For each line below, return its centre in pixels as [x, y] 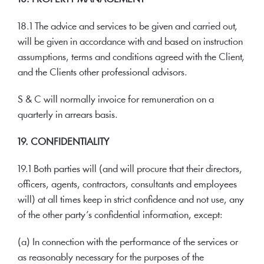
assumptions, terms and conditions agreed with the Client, [131, 57]
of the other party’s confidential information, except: [120, 215]
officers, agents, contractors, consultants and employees [127, 185]
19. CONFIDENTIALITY [63, 142]
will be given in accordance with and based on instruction [130, 42]
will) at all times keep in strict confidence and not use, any [131, 200]
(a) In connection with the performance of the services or [128, 242]
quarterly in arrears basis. [68, 115]
